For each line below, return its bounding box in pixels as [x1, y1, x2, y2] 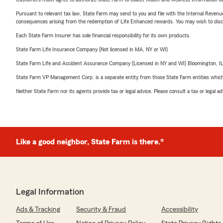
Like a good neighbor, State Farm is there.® [16, 137, 164, 146]
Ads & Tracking [16, 206, 60, 213]
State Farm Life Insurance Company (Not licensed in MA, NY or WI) [16, 46, 168, 52]
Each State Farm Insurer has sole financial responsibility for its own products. [16, 32, 191, 38]
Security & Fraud [76, 206, 126, 213]
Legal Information [16, 187, 84, 196]
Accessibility [161, 206, 198, 213]
